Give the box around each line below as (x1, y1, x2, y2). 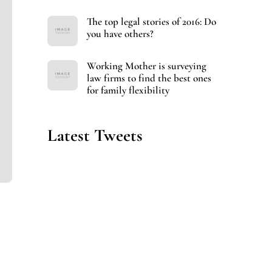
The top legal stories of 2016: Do (86, 15, 216, 29)
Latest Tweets (47, 124, 143, 146)
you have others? (86, 27, 154, 41)
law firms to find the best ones (86, 72, 211, 85)
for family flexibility (86, 84, 169, 97)
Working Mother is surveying (86, 59, 206, 73)
